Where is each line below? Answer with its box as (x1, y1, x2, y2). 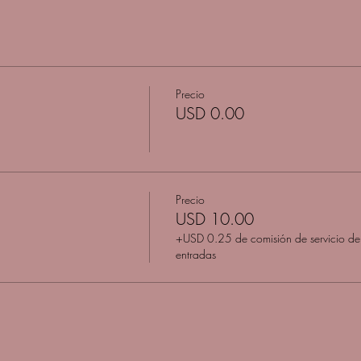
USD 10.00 (175, 208, 254, 230)
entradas (175, 247, 216, 262)
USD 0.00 (175, 102, 244, 124)
